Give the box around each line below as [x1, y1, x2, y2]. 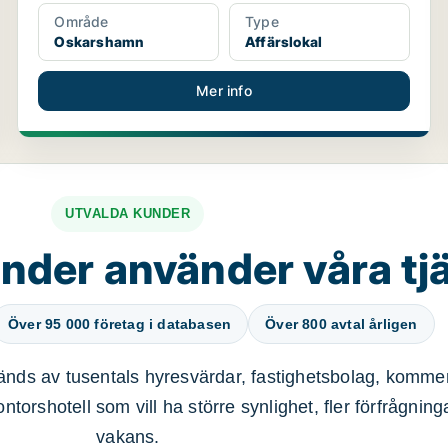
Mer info [196, 82, 252, 99]
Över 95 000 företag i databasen [7, 316, 232, 332]
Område [54, 13, 109, 30]
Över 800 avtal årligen [265, 316, 418, 332]
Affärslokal [244, 33, 323, 50]
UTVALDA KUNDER [65, 206, 191, 221]
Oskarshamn [54, 33, 145, 50]
